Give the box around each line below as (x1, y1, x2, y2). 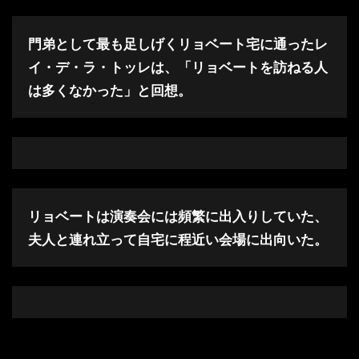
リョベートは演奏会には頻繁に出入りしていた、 (28, 208, 328, 225)
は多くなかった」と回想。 (28, 82, 192, 99)
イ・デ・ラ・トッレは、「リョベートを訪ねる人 (28, 58, 328, 76)
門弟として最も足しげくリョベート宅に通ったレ (28, 35, 328, 53)
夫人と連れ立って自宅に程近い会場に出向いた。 (28, 231, 328, 248)
